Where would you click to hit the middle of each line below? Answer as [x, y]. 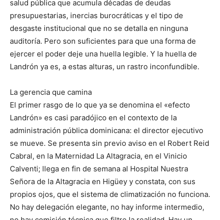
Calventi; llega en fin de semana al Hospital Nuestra [99, 169]
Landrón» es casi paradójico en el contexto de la [93, 118]
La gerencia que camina [51, 92]
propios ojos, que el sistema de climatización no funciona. [110, 194]
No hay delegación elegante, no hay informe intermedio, [107, 207]
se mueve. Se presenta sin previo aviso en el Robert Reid [110, 143]
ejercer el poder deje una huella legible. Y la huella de [103, 54]
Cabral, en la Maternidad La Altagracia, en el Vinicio [98, 156]
